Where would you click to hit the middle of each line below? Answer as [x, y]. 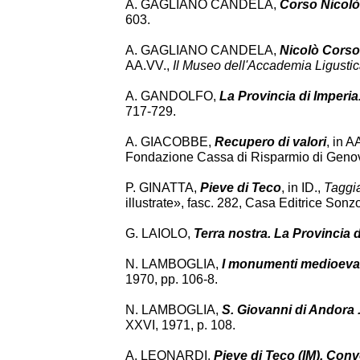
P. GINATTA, [163, 188]
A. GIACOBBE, [170, 142]
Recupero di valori [270, 142]
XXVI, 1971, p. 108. [180, 325]
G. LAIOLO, [160, 233]
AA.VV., [149, 65]
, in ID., [303, 188]
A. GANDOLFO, [172, 96]
